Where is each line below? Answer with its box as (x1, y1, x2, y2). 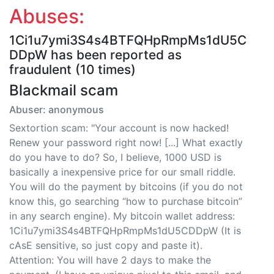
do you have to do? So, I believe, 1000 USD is (9, 151, 221, 164)
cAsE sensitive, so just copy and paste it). (9, 239, 202, 252)
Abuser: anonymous (9, 103, 104, 116)
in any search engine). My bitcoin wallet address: (9, 210, 235, 223)
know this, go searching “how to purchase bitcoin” (9, 195, 242, 208)
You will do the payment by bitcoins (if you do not (9, 180, 243, 193)
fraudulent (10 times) (9, 62, 136, 78)
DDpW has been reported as (9, 47, 182, 63)
